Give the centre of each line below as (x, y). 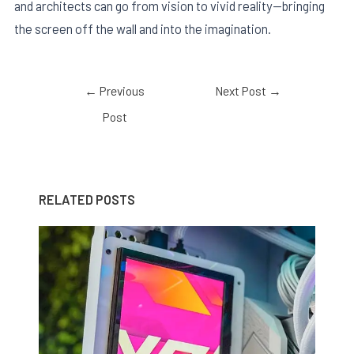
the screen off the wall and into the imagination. (143, 29)
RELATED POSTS (87, 199)
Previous (121, 90)
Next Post (242, 90)
